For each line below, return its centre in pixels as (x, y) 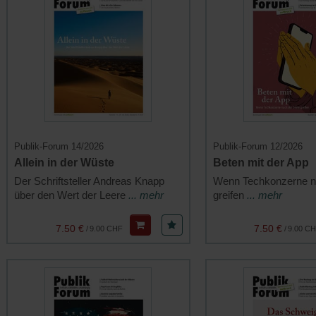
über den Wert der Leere (71, 195)
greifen (230, 195)
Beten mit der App (261, 162)
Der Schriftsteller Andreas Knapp (89, 181)
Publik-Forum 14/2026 (59, 146)
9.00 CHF (106, 228)
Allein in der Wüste (64, 162)
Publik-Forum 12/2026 (257, 146)
